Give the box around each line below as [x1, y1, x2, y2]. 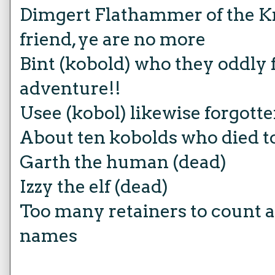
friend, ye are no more [20, 28, 206, 50]
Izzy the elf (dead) [20, 176, 168, 197]
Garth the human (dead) [20, 151, 227, 172]
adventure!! [20, 77, 121, 99]
